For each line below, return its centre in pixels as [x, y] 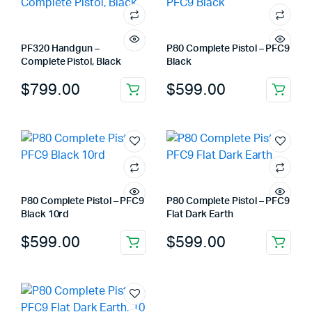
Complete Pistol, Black [71, 62]
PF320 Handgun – [60, 49]
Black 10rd [45, 214]
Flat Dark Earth [200, 214]
